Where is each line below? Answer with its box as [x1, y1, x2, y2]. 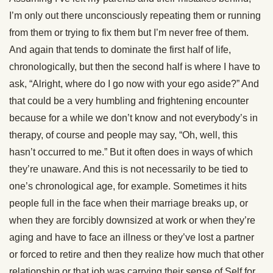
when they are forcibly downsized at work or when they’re [9, 215, 255, 225]
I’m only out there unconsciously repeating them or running [9, 10, 261, 21]
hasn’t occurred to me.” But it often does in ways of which [9, 147, 253, 157]
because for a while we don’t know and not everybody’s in [9, 113, 258, 123]
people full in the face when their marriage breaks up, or [9, 198, 248, 208]
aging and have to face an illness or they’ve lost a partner [9, 232, 254, 243]
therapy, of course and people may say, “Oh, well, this [9, 130, 238, 140]
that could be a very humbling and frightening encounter [9, 96, 249, 106]
